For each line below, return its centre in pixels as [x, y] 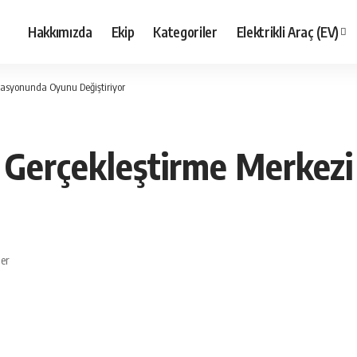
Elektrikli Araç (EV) [287, 31]
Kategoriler [185, 31]
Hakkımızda [60, 31]
